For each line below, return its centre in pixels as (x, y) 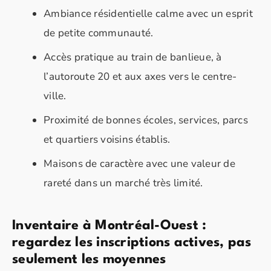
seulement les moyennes (89, 259)
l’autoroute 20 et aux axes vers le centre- (140, 76)
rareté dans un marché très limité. (123, 183)
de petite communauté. (99, 33)
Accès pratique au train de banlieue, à (133, 57)
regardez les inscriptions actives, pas (132, 242)
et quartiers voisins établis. (107, 139)
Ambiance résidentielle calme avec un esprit (148, 13)
